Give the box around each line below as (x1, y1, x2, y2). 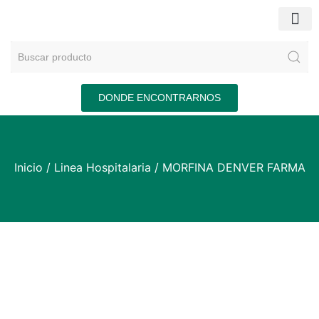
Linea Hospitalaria (53, 160, 151, 174)
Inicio (14, 160, 43, 174)
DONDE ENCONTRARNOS (98, 92, 221, 103)
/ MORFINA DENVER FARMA (150, 160, 305, 174)
